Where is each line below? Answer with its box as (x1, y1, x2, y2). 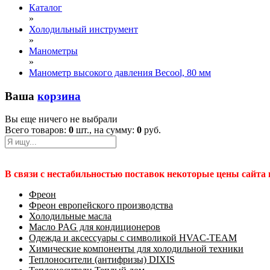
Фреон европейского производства (29, 200, 173, 211)
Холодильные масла (29, 211, 111, 222)
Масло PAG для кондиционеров (29, 222, 160, 233)
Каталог (29, 2, 62, 13)
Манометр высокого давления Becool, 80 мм (29, 67, 211, 78)
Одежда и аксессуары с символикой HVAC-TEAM (29, 233, 237, 243)
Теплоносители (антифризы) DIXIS (29, 254, 175, 265)
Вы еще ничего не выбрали (5, 114, 118, 125)
